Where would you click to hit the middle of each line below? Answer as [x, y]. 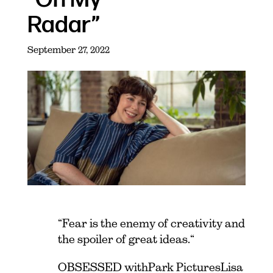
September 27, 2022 [68, 50]
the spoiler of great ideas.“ [126, 239]
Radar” [63, 25]
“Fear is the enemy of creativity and [151, 224]
